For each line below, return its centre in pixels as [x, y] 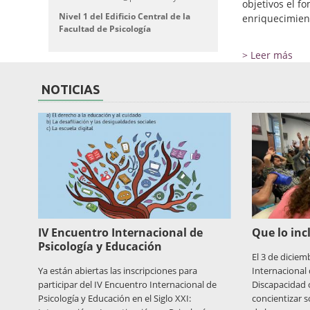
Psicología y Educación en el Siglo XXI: [115, 299]
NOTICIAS [71, 90]
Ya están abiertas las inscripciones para [118, 271]
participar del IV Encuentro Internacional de [127, 285]
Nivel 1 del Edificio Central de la [125, 16]
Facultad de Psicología [105, 28]
